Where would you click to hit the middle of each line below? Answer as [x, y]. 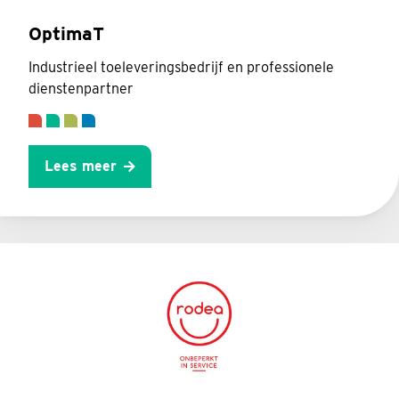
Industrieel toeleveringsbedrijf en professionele [181, 67]
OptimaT [66, 33]
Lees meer [81, 166]
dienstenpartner [81, 88]
